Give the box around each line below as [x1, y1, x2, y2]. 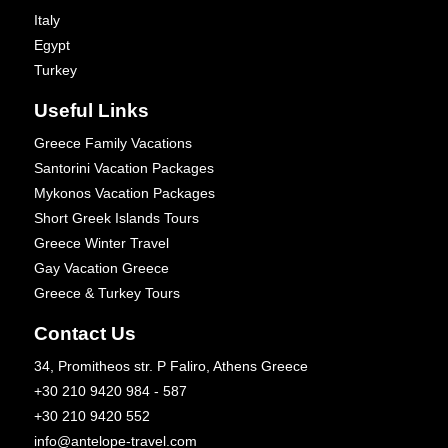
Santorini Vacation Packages [34, 160, 214, 177]
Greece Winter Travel [34, 235, 169, 252]
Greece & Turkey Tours [34, 285, 180, 302]
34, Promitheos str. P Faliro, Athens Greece [34, 358, 308, 375]
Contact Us [34, 323, 136, 345]
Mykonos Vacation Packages [34, 185, 215, 202]
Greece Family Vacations [34, 135, 192, 152]
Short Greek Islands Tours [34, 210, 199, 227]
